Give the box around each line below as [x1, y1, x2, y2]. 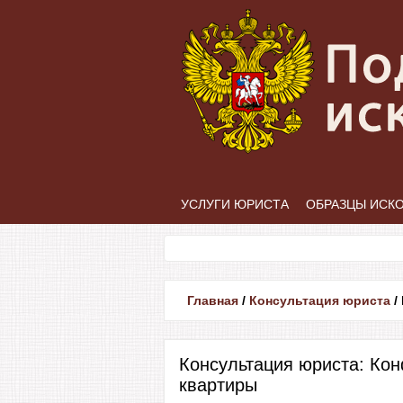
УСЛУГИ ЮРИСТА [181, 197, 289, 211]
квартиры [179, 375, 257, 395]
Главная [187, 293, 238, 308]
